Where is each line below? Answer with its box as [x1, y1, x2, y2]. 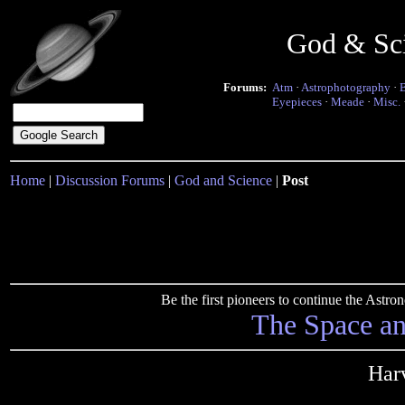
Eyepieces [272, 95, 322, 108]
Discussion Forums [55, 173, 165, 188]
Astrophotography [301, 80, 391, 94]
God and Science [174, 173, 272, 188]
